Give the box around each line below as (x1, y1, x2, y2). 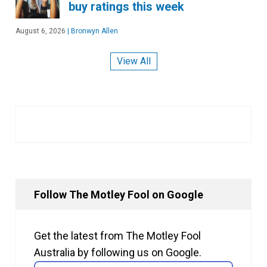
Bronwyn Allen (69, 26, 118, 35)
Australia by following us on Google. (34, 246, 201, 259)
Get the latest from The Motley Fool (34, 229, 201, 243)
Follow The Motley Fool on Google (34, 188, 203, 201)
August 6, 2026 (15, 26, 66, 35)
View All (116, 55, 151, 67)
